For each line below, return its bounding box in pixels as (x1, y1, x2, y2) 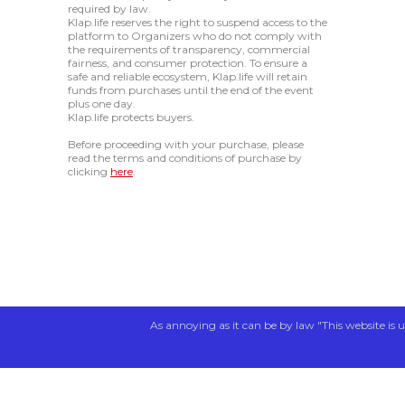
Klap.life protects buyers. (68, 110, 194, 125)
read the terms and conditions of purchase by (68, 151, 302, 165)
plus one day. (68, 97, 136, 111)
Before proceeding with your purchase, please (68, 137, 304, 152)
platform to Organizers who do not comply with (68, 29, 322, 43)
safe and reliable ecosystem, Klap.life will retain (68, 70, 307, 84)
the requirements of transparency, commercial (68, 42, 310, 57)
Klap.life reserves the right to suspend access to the (68, 15, 327, 30)
